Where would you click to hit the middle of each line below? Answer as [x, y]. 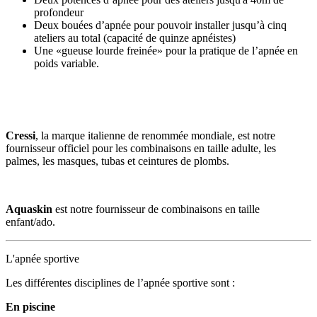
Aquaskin [29, 209]
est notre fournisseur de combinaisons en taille [156, 209]
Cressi [21, 136]
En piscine [30, 307]
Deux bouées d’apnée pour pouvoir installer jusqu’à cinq [160, 25]
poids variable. [67, 64]
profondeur [59, 13]
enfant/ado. [30, 222]
